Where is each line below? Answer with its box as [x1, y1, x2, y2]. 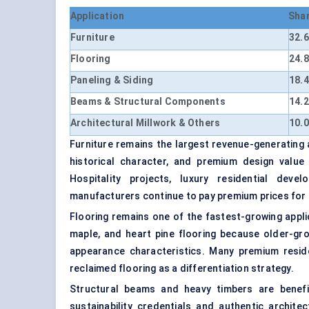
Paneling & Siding [70, 74, 154, 86]
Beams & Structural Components [70, 96, 226, 108]
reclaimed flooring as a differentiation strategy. [70, 263, 294, 275]
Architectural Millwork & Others [70, 117, 221, 129]
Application [70, 10, 125, 22]
